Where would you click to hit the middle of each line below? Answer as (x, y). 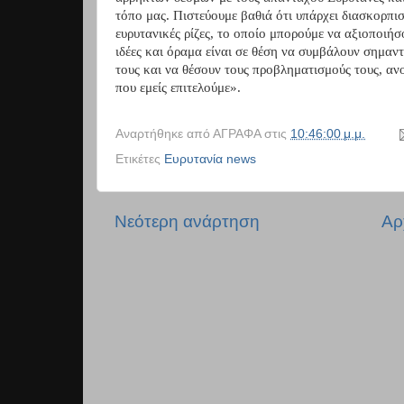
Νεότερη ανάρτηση (187, 222)
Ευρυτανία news (210, 160)
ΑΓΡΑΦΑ (237, 134)
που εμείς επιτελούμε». (178, 87)
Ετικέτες (140, 160)
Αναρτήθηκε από (164, 134)
